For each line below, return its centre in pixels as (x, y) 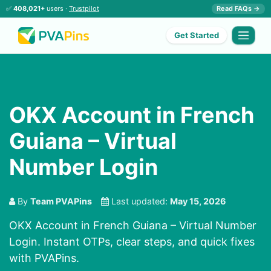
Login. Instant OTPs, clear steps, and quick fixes (132, 242)
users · (57, 8)
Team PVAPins (61, 201)
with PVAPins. (44, 258)
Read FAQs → (238, 8)
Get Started (197, 35)
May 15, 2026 (198, 201)
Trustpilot (84, 8)
